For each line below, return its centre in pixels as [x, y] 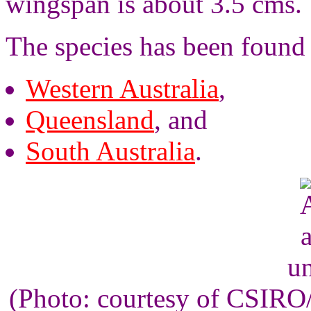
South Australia [110, 151]
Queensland [90, 120]
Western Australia [122, 89]
